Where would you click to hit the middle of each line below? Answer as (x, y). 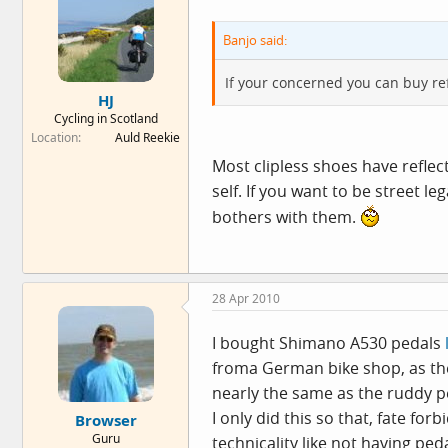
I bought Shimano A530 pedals (328, 343)
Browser (105, 419)
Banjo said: (255, 40)
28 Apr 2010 (246, 298)
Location (54, 137)
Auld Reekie (147, 137)
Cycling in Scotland (105, 118)
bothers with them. (286, 217)
